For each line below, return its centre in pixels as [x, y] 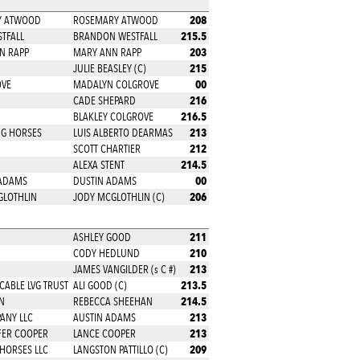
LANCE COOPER [104, 333]
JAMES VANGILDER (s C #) [124, 269]
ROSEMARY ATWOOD [115, 20]
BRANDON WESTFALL [115, 36]
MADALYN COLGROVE [116, 84]
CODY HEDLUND [106, 253]
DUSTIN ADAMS [104, 181]
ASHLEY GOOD [102, 237]
